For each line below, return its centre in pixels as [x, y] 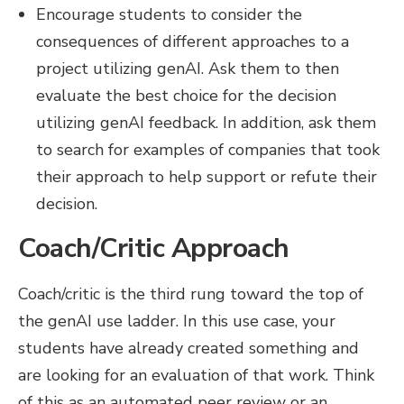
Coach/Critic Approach [154, 248]
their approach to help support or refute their [207, 177]
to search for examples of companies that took [208, 150]
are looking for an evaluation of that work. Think [196, 375]
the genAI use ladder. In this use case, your [177, 321]
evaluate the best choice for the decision [186, 96]
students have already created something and [188, 348]
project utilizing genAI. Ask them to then [188, 69]
